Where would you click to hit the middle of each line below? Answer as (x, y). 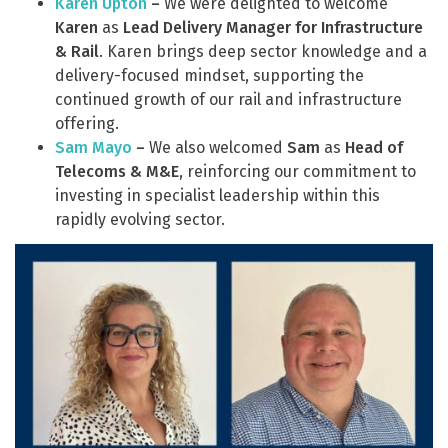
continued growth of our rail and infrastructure (228, 99)
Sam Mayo (93, 147)
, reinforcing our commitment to (297, 171)
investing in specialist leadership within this (217, 195)
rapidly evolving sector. (140, 219)
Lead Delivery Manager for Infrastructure (273, 27)
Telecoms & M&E (117, 171)
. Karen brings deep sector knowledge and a (263, 51)
